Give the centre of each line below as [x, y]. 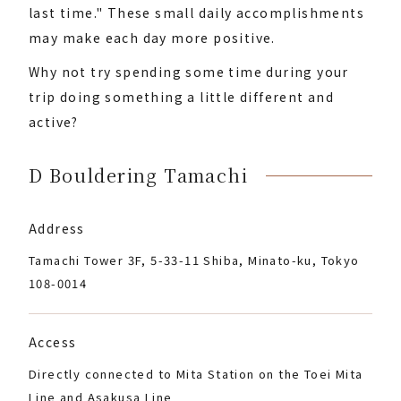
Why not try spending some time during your [189, 72]
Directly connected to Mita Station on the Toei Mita [196, 374]
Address [57, 228]
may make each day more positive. [152, 38]
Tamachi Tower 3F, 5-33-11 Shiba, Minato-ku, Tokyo [194, 260]
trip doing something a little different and [182, 97]
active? [54, 122]
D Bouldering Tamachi [138, 175]
